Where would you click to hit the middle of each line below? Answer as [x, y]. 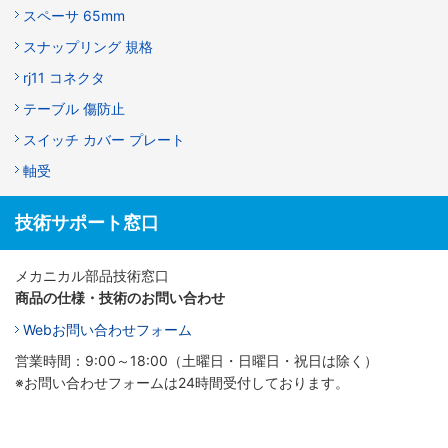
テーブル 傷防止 [74, 108]
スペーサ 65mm [74, 15]
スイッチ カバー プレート [104, 139]
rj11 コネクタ [64, 77]
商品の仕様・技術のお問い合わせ [120, 297]
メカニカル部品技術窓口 [92, 275]
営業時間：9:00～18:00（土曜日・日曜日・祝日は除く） [196, 360]
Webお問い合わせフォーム [107, 329]
